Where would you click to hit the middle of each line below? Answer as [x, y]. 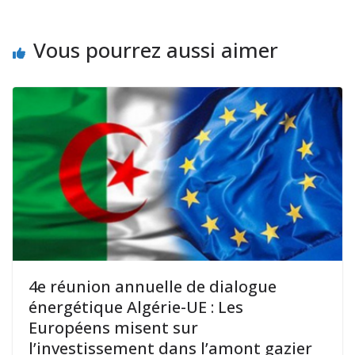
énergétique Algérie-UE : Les [136, 307]
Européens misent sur [113, 327]
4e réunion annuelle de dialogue [153, 286]
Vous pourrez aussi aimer [156, 50]
